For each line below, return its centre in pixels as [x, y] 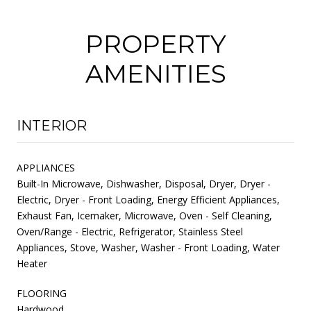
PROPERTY [155, 43]
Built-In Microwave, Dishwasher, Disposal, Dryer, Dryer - [144, 183]
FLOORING [42, 293]
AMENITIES [155, 73]
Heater [32, 263]
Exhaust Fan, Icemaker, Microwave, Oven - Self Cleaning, [144, 215]
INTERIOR [52, 125]
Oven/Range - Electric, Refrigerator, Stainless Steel [130, 231]
